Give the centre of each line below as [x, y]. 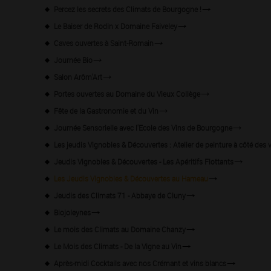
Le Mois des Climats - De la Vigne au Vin [118, 246]
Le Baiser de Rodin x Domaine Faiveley [116, 26]
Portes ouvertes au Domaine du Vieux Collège [127, 93]
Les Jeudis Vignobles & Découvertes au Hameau [131, 178]
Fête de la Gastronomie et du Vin [106, 110]
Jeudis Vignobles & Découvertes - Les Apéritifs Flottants [144, 161]
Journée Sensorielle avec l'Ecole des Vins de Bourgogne [143, 127]
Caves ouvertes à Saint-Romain [104, 43]
